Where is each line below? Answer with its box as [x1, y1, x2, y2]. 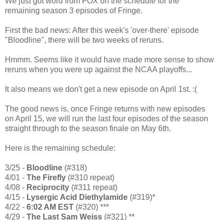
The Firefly [27, 173, 68, 182]
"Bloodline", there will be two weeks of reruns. [5, 35, 164, 44]
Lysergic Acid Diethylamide [27, 192, 128, 201]
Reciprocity [27, 183, 71, 192]
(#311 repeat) [71, 183, 117, 192]
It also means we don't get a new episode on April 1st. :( [5, 84, 197, 93]
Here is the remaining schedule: [5, 143, 115, 152]
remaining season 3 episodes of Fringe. [5, 6, 142, 15]
